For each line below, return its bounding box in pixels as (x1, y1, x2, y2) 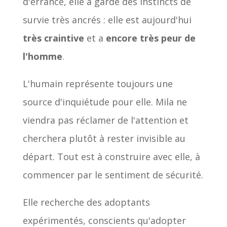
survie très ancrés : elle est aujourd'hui (22, 14, 192, 26)
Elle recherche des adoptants (22, 196, 150, 209)
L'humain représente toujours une (22, 78, 173, 90)
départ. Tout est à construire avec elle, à (22, 150, 200, 163)
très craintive (22, 32, 84, 45)
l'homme (22, 50, 62, 63)
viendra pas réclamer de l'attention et (22, 114, 188, 127)
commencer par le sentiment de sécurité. (22, 169, 203, 181)
